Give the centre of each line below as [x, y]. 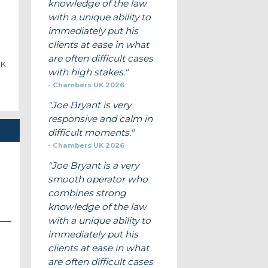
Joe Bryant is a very [95, 165]
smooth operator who [98, 179]
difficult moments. [89, 132]
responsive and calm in [100, 118]
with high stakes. [86, 72]
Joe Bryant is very [91, 105]
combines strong [87, 193]
